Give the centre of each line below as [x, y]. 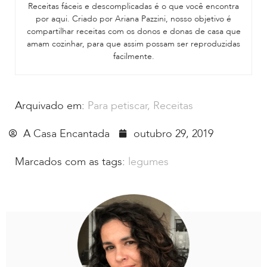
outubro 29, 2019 [173, 133]
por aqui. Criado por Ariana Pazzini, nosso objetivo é [133, 18]
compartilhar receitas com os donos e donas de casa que [133, 31]
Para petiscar [117, 105]
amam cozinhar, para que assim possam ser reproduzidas [133, 44]
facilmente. [133, 56]
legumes [148, 162]
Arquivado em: [50, 105]
